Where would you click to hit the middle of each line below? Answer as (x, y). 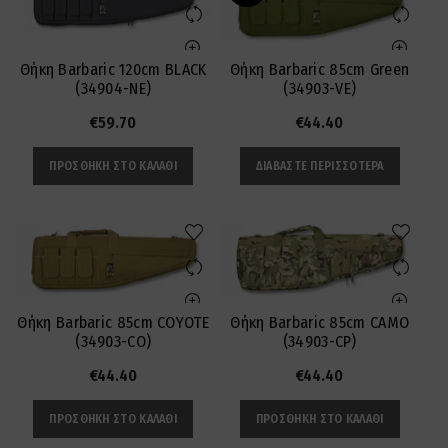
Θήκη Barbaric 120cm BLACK (113, 70)
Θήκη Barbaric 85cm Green (320, 70)
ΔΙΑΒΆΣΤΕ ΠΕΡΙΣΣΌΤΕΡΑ (319, 166)
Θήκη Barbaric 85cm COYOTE (113, 323)
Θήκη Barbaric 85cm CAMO (320, 323)
